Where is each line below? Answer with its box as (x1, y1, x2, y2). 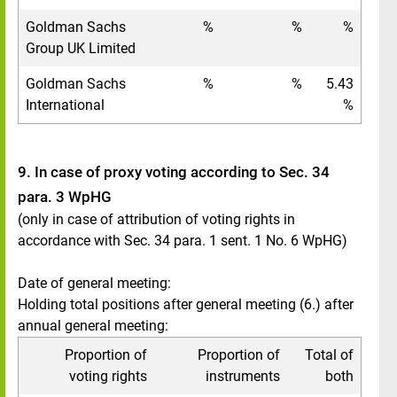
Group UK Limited (26, 40, 136, 57)
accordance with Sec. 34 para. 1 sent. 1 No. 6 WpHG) (18, 232, 347, 249)
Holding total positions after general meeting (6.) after (18, 296, 354, 313)
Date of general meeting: (18, 275, 171, 292)
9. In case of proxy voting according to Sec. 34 (18, 163, 330, 181)
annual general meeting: (18, 317, 168, 334)
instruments (206, 368, 280, 385)
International (26, 97, 105, 113)
